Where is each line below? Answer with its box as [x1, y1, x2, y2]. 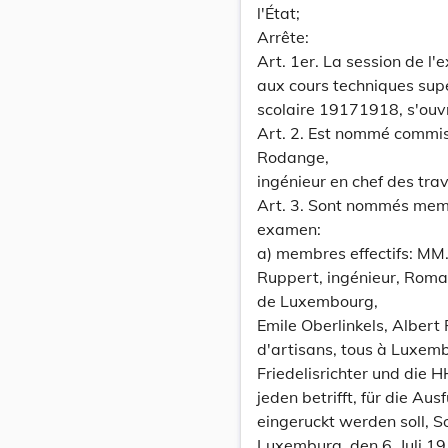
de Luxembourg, [257, 291, 378, 311]
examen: [257, 219, 321, 239]
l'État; [257, 3, 300, 23]
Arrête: [257, 27, 309, 47]
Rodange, [257, 147, 329, 167]
